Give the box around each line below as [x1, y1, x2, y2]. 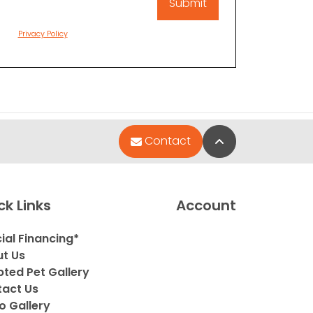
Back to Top [224, 132, 289, 149]
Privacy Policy [17, 28, 68, 39]
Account [176, 195, 236, 215]
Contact [145, 133, 191, 150]
